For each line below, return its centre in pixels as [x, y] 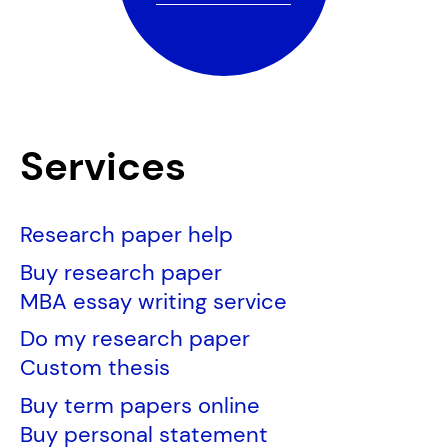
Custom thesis [94, 368]
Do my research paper [134, 339]
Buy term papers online [139, 406]
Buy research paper [120, 272]
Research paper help [126, 234]
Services [102, 166]
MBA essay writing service [153, 301]
